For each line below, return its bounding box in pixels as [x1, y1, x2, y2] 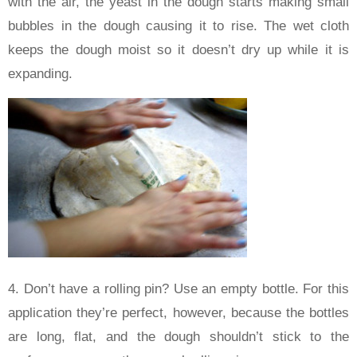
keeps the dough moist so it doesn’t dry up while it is [8, 41, 349, 57]
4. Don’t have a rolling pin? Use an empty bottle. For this [8, 280, 349, 296]
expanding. [8, 65, 73, 81]
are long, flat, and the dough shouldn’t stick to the [8, 328, 349, 344]
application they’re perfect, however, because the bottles [8, 304, 349, 320]
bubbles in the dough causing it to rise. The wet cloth [8, 18, 349, 33]
